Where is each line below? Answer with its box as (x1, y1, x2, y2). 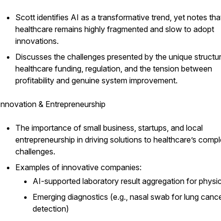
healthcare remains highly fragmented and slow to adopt (15, 24, 214, 34)
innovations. (15, 36, 59, 46)
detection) (33, 204, 69, 214)
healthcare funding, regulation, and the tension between (15, 64, 212, 74)
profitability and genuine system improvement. (15, 75, 178, 85)
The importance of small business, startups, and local (15, 123, 203, 133)
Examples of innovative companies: (15, 162, 142, 172)
